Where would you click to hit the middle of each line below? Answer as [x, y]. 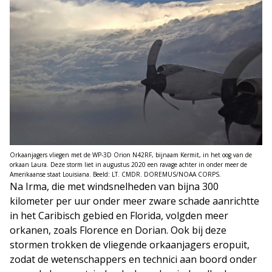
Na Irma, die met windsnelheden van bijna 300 [114, 186]
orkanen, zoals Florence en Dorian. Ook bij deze [118, 230]
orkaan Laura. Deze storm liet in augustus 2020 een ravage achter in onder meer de [128, 164]
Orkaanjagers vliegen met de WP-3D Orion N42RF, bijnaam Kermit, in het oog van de [131, 155]
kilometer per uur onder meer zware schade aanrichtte [134, 201]
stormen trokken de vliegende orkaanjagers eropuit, [130, 244]
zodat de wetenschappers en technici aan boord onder [133, 259]
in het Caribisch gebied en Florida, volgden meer [119, 215]
